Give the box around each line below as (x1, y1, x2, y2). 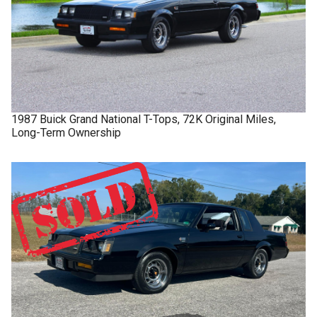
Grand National (69, 113, 141, 127)
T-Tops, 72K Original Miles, (144, 113, 276, 127)
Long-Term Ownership (11, 126, 121, 140)
